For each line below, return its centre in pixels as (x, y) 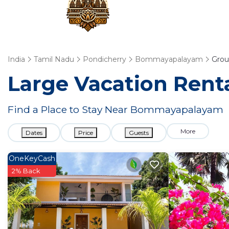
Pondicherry (105, 59)
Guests (139, 133)
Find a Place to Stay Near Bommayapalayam (116, 109)
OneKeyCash (32, 158)
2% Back (26, 171)
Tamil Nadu (54, 59)
